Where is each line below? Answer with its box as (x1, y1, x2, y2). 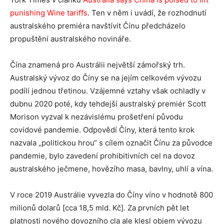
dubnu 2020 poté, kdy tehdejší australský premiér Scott (10, 99, 206, 108)
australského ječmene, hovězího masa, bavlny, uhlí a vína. (10, 164, 213, 173)
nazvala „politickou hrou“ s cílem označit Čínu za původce (10, 138, 212, 147)
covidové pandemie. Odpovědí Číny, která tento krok (10, 125, 194, 134)
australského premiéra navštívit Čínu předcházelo (10, 21, 185, 30)
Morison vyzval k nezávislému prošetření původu (10, 112, 183, 121)
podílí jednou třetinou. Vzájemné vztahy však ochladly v (10, 86, 205, 95)
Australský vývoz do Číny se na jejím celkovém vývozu (10, 73, 201, 82)
